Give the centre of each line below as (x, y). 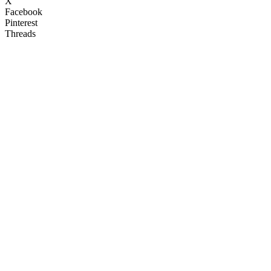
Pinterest (21, 23)
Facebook (24, 12)
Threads (20, 34)
